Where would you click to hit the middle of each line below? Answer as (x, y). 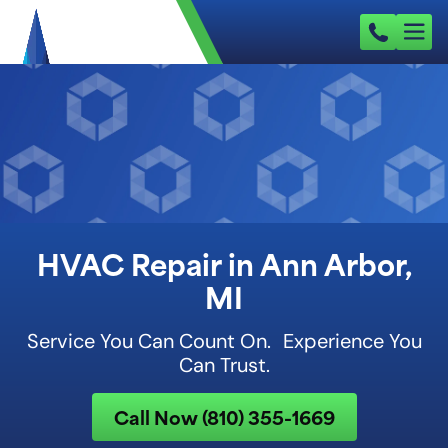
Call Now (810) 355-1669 (224, 416)
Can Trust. (224, 365)
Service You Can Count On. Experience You (224, 341)
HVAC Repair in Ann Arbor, (224, 263)
